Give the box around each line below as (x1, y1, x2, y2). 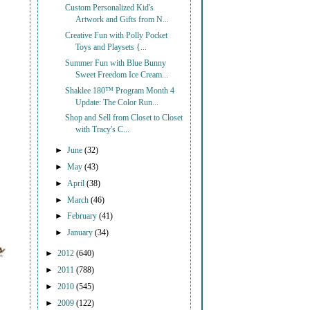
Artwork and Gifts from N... (75, 15, 170, 25)
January (67, 228, 95, 238)
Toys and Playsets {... (75, 42, 147, 52)
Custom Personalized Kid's (65, 3, 154, 13)
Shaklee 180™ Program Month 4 (65, 86, 175, 95)
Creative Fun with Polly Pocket (65, 30, 168, 40)
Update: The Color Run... (75, 98, 159, 107)
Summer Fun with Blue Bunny (65, 58, 167, 68)
